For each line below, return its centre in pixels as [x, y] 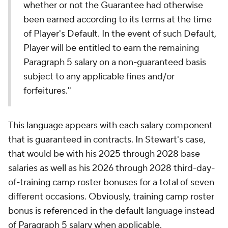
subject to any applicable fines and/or [99, 77]
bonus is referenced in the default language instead [111, 211]
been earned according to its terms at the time [118, 20]
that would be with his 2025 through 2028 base [104, 154]
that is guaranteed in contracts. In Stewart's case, [107, 140]
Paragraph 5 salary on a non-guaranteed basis [115, 62]
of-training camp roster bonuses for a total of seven [111, 182]
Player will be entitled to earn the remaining [111, 48]
